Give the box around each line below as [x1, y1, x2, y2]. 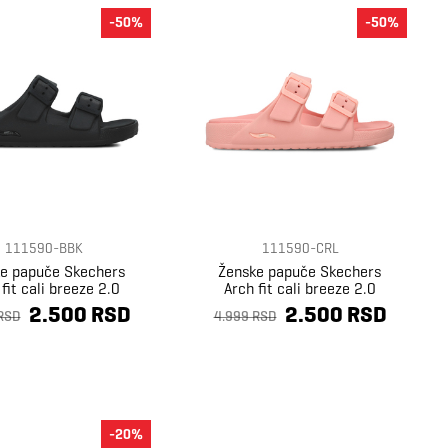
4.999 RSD [213, 307, 277, 325]
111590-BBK [5, 239, 83, 257]
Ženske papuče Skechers [218, 261, 381, 281]
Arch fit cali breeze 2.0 [223, 278, 376, 298]
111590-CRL [261, 239, 339, 257]
